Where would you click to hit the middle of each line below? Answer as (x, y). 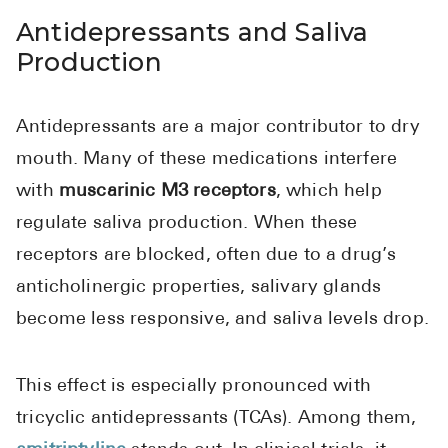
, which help (328, 192)
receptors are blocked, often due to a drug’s (206, 256)
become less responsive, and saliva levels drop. (222, 320)
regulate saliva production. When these (187, 224)
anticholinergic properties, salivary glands (199, 288)
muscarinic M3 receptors (167, 192)
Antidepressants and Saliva (192, 32)
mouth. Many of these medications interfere (207, 160)
